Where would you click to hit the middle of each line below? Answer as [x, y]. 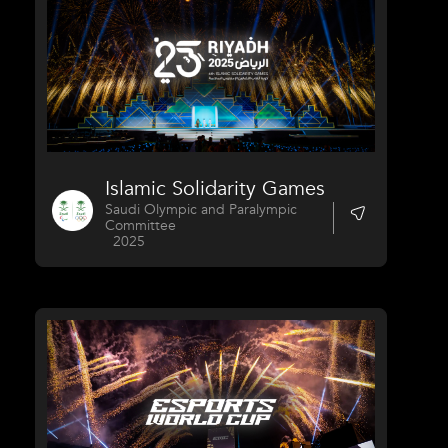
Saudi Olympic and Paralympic [201, 210]
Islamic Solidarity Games [215, 189]
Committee [141, 226]
